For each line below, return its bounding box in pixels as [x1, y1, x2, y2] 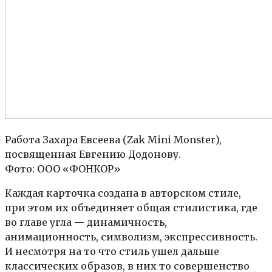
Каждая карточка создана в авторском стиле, [5, 186, 241, 199]
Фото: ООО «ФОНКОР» [5, 162, 121, 175]
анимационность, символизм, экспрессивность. [5, 230, 257, 243]
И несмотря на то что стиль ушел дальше [5, 245, 219, 257]
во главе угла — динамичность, [5, 216, 167, 228]
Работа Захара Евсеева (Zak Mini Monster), [5, 133, 222, 146]
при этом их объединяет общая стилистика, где [5, 201, 257, 214]
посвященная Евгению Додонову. [5, 148, 181, 160]
